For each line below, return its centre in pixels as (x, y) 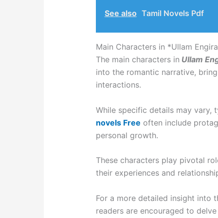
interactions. (118, 85)
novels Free (118, 122)
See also (120, 13)
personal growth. (127, 135)
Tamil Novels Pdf (173, 13)
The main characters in (137, 59)
